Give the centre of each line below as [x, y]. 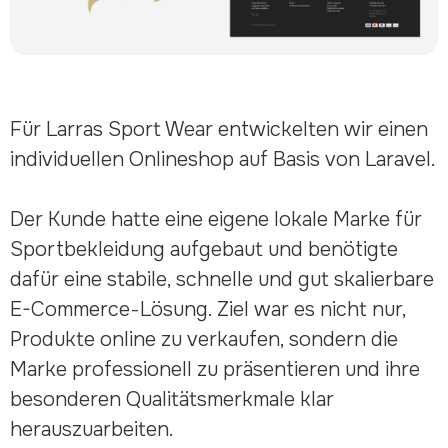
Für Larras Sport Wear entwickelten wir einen [218, 129]
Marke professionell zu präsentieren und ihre [214, 369]
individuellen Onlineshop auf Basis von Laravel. [222, 159]
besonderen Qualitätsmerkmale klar [171, 399]
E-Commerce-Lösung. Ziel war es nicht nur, [207, 309]
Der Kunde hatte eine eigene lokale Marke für [215, 219]
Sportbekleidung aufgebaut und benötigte [203, 249]
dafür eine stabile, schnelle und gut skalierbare [221, 279]
